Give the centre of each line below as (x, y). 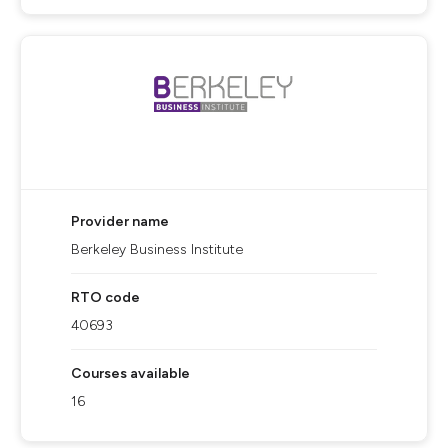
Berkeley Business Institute (157, 249)
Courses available (130, 373)
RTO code (105, 297)
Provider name (120, 221)
